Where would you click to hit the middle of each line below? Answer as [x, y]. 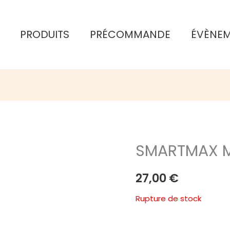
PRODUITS [45, 34]
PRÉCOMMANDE [130, 34]
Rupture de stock [168, 198]
